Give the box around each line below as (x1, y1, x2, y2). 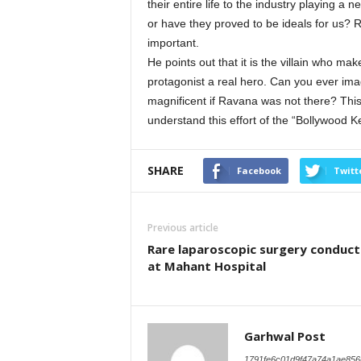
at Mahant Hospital (147, 258, 266, 274)
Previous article (147, 221, 218, 234)
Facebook (236, 164, 281, 176)
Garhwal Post (243, 328, 326, 344)
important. (147, 36, 199, 49)
